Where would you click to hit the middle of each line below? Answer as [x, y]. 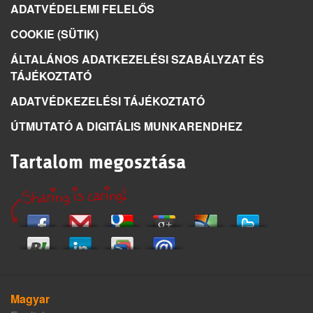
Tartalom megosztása [98, 162]
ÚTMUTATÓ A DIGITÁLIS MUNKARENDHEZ [126, 126]
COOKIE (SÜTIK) [54, 34]
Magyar [30, 299]
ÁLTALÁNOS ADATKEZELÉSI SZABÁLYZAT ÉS [137, 59]
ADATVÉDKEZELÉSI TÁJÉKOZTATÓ [108, 101]
